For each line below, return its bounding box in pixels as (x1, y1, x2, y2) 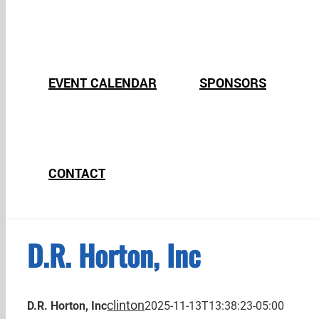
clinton (107, 298, 145, 313)
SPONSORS (199, 73, 266, 93)
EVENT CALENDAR (48, 73, 157, 93)
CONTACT (48, 164, 105, 183)
